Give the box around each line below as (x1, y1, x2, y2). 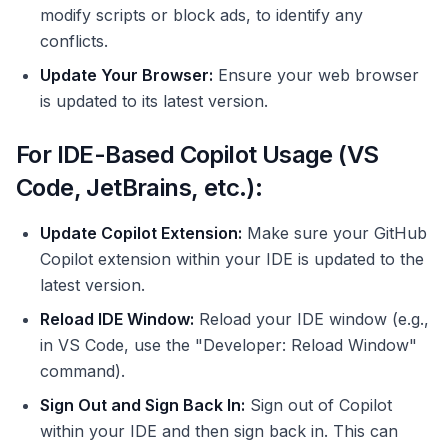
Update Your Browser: (40, 65, 213, 86)
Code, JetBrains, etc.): (16, 173, 263, 203)
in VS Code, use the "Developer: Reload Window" (40, 335, 417, 356)
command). (40, 361, 125, 382)
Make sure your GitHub (242, 223, 427, 244)
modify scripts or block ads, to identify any (40, 5, 363, 26)
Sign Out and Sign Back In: (40, 395, 245, 416)
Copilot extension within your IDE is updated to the (40, 249, 424, 270)
